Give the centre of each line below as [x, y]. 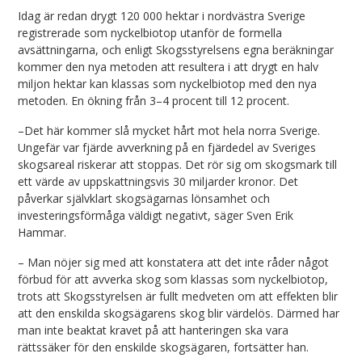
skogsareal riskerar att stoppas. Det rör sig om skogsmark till [178, 165]
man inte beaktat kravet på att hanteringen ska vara [154, 330]
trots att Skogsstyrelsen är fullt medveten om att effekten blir [178, 297]
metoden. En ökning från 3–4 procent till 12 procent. [154, 101]
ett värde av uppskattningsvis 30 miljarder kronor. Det [158, 182]
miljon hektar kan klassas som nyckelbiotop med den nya [168, 84]
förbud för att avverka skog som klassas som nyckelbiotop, [173, 280]
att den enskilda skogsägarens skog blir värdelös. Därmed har [179, 314]
